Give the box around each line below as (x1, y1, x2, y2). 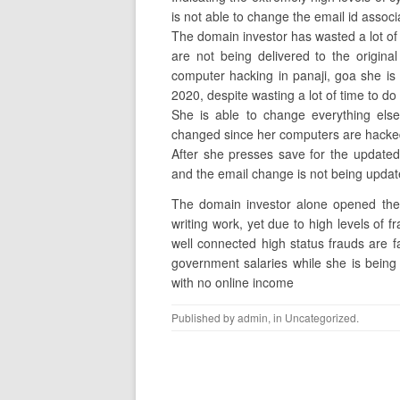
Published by (171, 310, 237, 325)
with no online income (171, 273, 294, 291)
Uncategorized (285, 310, 356, 325)
